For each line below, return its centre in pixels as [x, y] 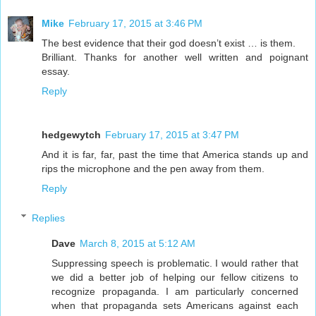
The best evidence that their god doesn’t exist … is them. [169, 43]
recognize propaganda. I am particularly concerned [175, 291]
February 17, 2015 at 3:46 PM [135, 24]
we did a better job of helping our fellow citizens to [175, 277]
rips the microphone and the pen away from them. [153, 169]
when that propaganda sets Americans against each [175, 305]
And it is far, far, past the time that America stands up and [175, 154]
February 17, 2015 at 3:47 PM [172, 135]
